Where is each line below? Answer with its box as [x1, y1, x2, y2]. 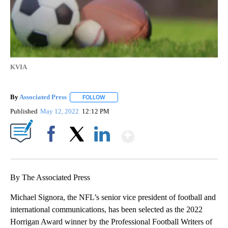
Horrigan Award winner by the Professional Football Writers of [10, 217, 212, 226]
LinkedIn [90, 148, 114, 156]
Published [10, 107, 38, 116]
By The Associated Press [10, 173, 90, 182]
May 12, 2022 [40, 107, 81, 116]
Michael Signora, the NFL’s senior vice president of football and [10, 193, 216, 202]
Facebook [39, 148, 67, 156]
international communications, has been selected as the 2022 [10, 205, 203, 214]
